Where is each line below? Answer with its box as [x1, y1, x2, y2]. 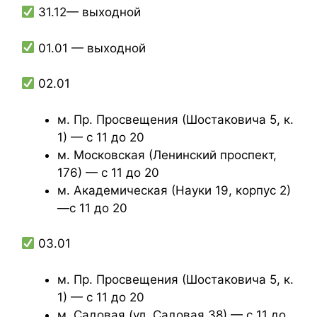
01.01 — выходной [35, 40, 146, 55]
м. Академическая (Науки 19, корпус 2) [57, 183, 291, 197]
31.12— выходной [35, 5, 142, 19]
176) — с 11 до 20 [57, 165, 159, 180]
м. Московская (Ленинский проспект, [57, 147, 277, 162]
